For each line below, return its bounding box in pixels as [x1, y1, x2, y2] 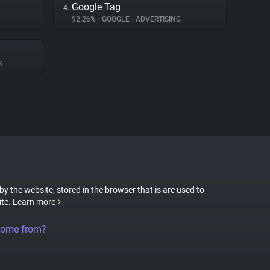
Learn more [13, 197, 55, 207]
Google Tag [72, 1, 121, 13]
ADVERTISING [134, 15, 181, 24]
